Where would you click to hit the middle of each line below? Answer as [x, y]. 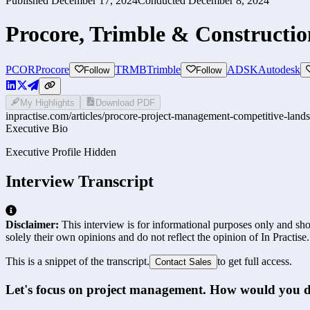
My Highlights [48, 103]
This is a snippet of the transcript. [77, 261]
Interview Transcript [80, 182]
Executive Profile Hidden [61, 152]
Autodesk [279, 69]
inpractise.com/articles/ [55, 116]
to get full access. [255, 261]
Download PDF [125, 103]
